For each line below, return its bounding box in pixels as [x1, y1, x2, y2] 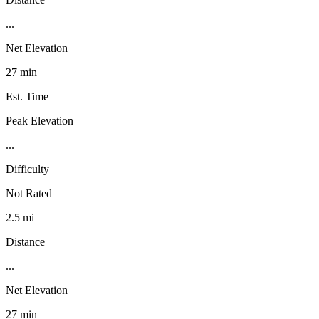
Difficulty [6, 162, 49, 175]
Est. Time [6, 90, 48, 103]
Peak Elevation [6, 114, 73, 127]
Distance [6, 235, 45, 248]
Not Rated [6, 187, 52, 199]
